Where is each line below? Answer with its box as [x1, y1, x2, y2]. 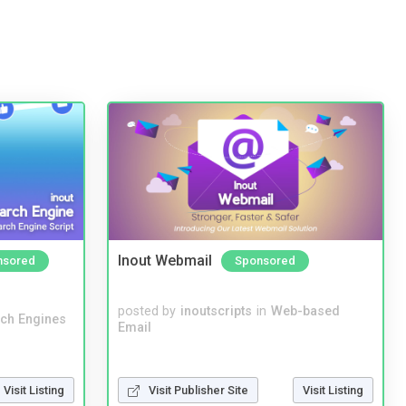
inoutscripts [180, 303, 252, 319]
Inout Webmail [118, 252, 212, 270]
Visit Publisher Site [149, 382, 248, 397]
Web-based [271, 303, 340, 319]
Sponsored [235, 254, 295, 268]
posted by [118, 303, 176, 319]
